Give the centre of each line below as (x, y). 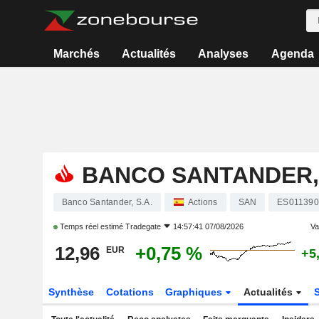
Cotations (130, 292)
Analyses (224, 54)
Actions (203, 202)
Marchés (76, 54)
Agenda (292, 54)
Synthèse (71, 292)
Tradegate (143, 226)
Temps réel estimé (91, 226)
